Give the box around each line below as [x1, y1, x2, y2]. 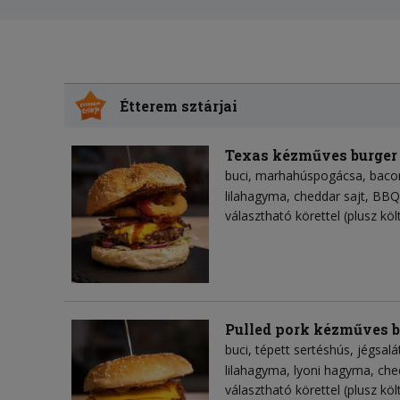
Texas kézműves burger [225, 146, 397, 165]
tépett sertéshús [255, 341, 350, 359]
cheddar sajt [294, 187, 365, 205]
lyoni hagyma [294, 362, 371, 379]
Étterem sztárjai [120, 96, 238, 115]
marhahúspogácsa [255, 167, 362, 185]
